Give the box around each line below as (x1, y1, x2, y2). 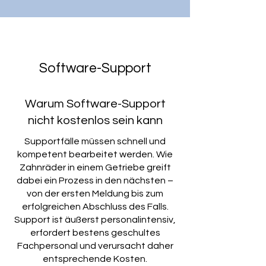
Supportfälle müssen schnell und (24, 137, 166, 146)
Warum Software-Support (24, 98, 166, 110)
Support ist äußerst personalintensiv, (14, 215, 176, 224)
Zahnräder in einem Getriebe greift (19, 163, 171, 172)
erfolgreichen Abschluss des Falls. (21, 202, 169, 211)
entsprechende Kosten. (43, 254, 147, 264)
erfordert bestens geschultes (30, 228, 160, 237)
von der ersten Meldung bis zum (27, 189, 163, 198)
